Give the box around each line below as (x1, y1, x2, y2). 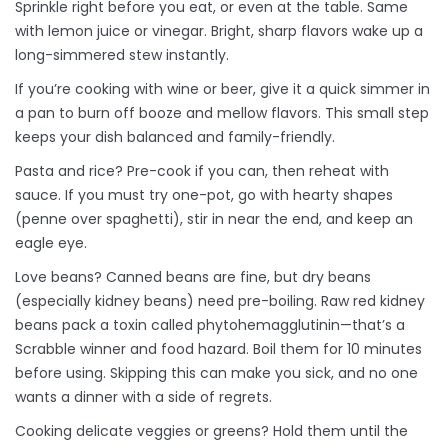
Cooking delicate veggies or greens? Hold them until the (15, 421, 408, 442)
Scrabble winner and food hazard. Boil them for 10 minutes (15, 339, 422, 360)
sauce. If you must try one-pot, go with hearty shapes (15, 185, 393, 206)
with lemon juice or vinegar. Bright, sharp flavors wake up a (15, 21, 423, 42)
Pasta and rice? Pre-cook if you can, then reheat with (15, 161, 389, 182)
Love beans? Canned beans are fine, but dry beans (15, 267, 371, 288)
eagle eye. (15, 233, 87, 254)
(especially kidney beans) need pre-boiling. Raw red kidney (15, 291, 425, 312)
